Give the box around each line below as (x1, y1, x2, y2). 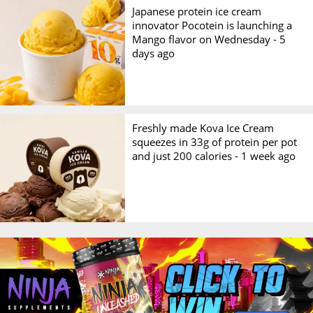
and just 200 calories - (132, 148, 242, 163)
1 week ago (241, 148, 296, 163)
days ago (132, 45, 175, 60)
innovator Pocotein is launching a (132, 17, 293, 32)
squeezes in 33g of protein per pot (132, 134, 298, 149)
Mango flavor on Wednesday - (132, 31, 280, 46)
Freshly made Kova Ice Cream (132, 120, 275, 135)
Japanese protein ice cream (132, 3, 262, 18)
